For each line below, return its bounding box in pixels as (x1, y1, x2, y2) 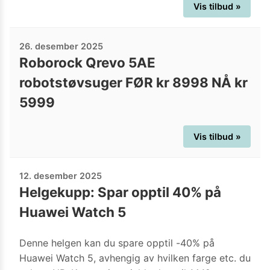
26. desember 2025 (19, 40, 103, 51)
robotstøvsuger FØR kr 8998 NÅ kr (19, 74, 248, 90)
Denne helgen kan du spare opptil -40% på (19, 236, 215, 249)
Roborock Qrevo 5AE (19, 54, 155, 71)
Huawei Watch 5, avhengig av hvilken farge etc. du (19, 251, 251, 264)
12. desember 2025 (19, 171, 102, 181)
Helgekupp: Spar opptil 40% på (19, 184, 221, 201)
